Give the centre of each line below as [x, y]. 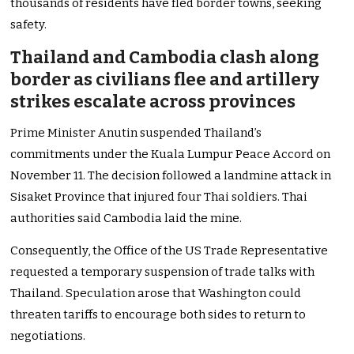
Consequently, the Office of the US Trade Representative [169, 251]
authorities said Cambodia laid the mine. [126, 218]
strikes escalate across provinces [153, 102]
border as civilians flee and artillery [165, 80]
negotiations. [48, 336]
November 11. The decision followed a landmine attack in [171, 176]
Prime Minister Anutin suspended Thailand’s [136, 133]
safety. [29, 25]
